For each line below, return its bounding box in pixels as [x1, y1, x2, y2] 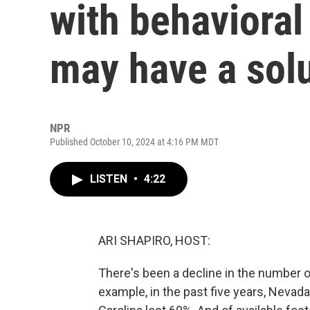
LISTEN [90, 172, 130, 185]
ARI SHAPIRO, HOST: [98, 233, 210, 248]
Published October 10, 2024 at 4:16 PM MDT [50, 136, 219, 147]
